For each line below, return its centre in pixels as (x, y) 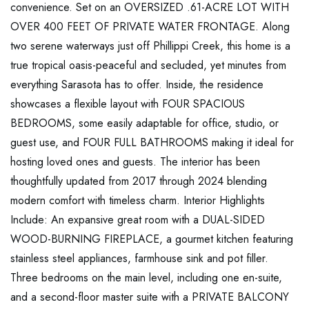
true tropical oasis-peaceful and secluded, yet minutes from (148, 66)
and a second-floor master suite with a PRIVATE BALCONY (150, 297)
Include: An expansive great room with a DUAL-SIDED (138, 220)
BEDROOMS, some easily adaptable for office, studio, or (144, 123)
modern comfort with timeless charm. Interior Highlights (138, 201)
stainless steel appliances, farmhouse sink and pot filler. (139, 259)
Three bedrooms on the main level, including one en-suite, (146, 278)
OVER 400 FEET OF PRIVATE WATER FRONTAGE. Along (150, 27)
